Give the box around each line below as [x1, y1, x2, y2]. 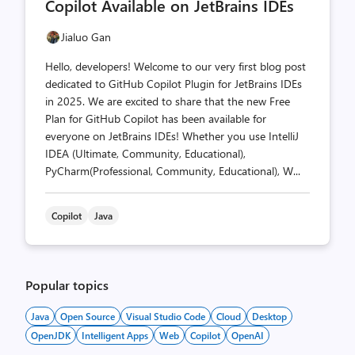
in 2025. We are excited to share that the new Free [45, 94, 290, 109]
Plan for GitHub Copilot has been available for [45, 111, 266, 126]
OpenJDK [31, 329, 71, 342]
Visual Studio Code [126, 310, 205, 323]
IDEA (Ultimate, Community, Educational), [45, 146, 246, 161]
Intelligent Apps [82, 329, 148, 342]
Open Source [60, 310, 115, 323]
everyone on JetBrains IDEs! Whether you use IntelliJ [45, 128, 299, 143]
